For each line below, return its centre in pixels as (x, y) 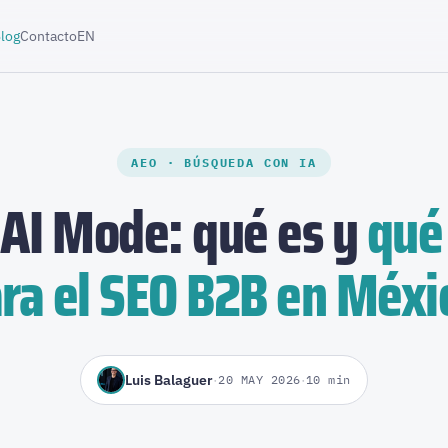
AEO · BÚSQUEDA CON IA (224, 162)
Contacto (49, 35)
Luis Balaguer (169, 379)
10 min (328, 379)
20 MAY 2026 (259, 379)
